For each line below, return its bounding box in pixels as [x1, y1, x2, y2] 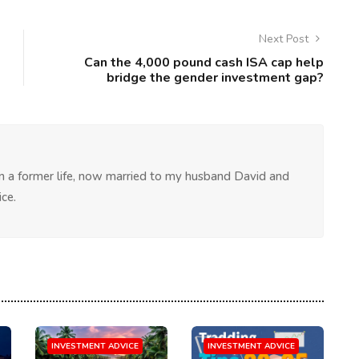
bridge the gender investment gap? [107, 69, 324, 87]
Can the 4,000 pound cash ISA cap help [84, 54, 324, 71]
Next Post [259, 31, 312, 46]
